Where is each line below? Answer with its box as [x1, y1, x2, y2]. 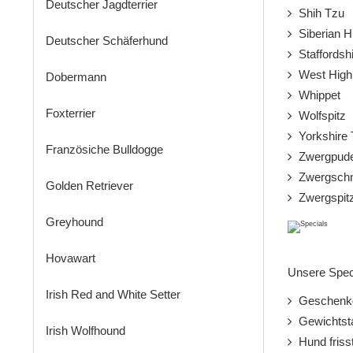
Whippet [292, 88, 340, 102]
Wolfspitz [292, 109, 346, 123]
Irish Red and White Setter [46, 288, 180, 302]
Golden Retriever [46, 179, 133, 193]
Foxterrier [46, 106, 95, 121]
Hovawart [46, 251, 95, 266]
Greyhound [46, 215, 103, 229]
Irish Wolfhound [46, 324, 125, 338]
